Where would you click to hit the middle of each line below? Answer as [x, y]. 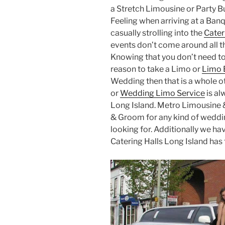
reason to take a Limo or [156, 69]
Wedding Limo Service [162, 93]
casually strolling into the [157, 33]
